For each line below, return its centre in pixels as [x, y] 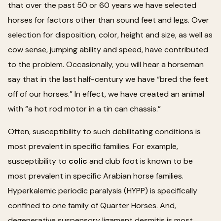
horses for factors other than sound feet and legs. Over [109, 20]
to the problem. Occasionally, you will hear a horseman [106, 64]
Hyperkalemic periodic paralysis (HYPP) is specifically [103, 190]
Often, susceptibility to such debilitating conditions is [104, 131]
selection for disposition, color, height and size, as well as [110, 35]
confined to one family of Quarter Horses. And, [92, 205]
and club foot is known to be [140, 161]
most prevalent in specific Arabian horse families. [96, 176]
